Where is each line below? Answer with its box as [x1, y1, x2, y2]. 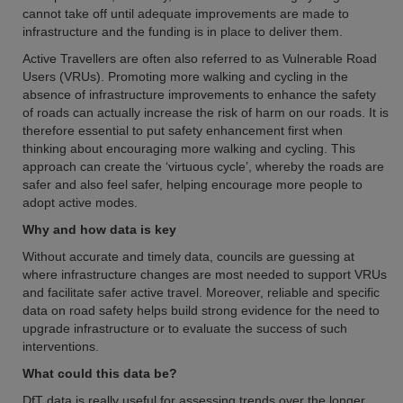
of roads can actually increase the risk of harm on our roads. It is [22, 105, 389, 120]
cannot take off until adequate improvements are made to [22, 6, 349, 21]
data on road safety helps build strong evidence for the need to [22, 303, 380, 318]
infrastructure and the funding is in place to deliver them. [22, 24, 343, 39]
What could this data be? [22, 366, 177, 381]
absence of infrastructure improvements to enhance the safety [22, 87, 376, 102]
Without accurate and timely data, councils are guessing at [22, 249, 354, 264]
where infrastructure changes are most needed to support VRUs [22, 267, 387, 282]
